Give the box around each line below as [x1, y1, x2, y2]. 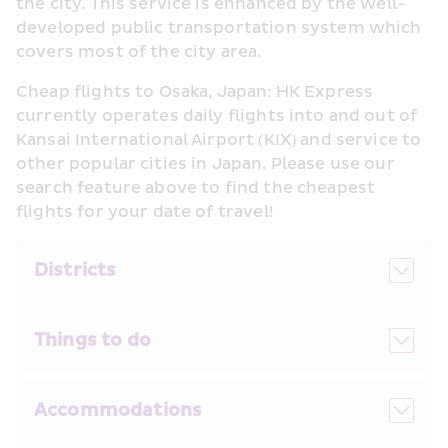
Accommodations [34, 398, 203, 422]
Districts [34, 258, 117, 282]
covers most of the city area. [16, 41, 262, 62]
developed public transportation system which [16, 17, 422, 38]
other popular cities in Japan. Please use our [16, 153, 395, 174]
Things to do [34, 328, 151, 352]
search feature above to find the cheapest [16, 177, 376, 198]
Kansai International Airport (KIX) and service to [16, 129, 422, 150]
